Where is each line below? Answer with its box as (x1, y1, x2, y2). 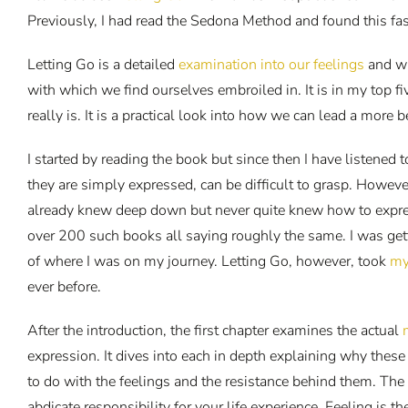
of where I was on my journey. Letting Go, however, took (27, 251, 390, 271)
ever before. (27, 277, 101, 297)
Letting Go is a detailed (27, 55, 178, 75)
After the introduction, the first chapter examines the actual (27, 321, 403, 341)
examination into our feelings (178, 55, 364, 75)
